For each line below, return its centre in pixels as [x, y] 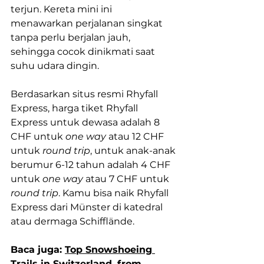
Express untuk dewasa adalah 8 [86, 123]
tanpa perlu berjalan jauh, [72, 38]
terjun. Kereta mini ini [62, 9]
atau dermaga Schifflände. [72, 222]
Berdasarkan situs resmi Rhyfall [85, 94]
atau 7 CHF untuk [127, 179]
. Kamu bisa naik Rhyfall [115, 193]
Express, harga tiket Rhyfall [75, 108]
